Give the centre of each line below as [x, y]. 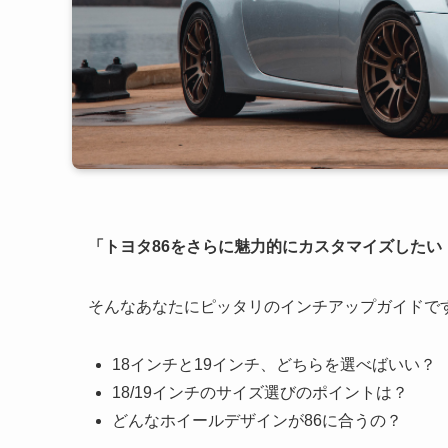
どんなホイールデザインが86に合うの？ [257, 420]
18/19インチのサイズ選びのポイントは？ [260, 392]
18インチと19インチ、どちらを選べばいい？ [274, 364]
